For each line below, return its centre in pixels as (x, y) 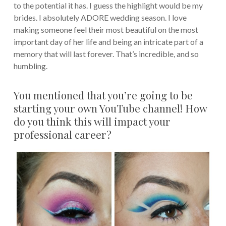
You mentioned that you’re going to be (103, 95)
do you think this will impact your (92, 121)
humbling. (30, 66)
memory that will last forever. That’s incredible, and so (106, 54)
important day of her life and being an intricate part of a (108, 42)
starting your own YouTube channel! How (110, 108)
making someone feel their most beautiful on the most (106, 30)
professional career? (62, 134)
